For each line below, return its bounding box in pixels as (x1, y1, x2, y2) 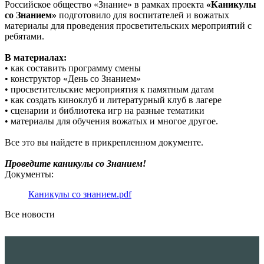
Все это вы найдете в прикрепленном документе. (5, 137, 203, 148)
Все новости (5, 209, 55, 220)
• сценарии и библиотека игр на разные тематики (5, 105, 204, 116)
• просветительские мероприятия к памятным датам (5, 84, 214, 95)
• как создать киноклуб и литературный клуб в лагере (5, 95, 222, 105)
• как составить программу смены (5, 63, 141, 74)
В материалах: (5, 52, 67, 63)
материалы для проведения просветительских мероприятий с (5, 21, 252, 31)
